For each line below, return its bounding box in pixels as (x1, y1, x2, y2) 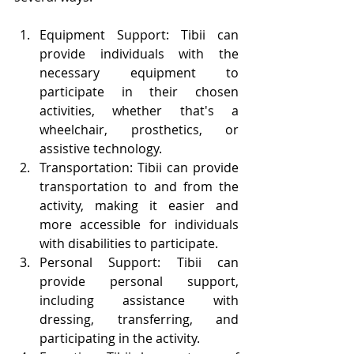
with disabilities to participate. (40, 234, 218, 252)
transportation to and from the (40, 177, 239, 195)
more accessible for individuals (40, 215, 239, 233)
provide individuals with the (40, 44, 239, 62)
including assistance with (40, 291, 239, 309)
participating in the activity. (40, 329, 200, 347)
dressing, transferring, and (40, 310, 239, 328)
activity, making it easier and (40, 196, 239, 214)
